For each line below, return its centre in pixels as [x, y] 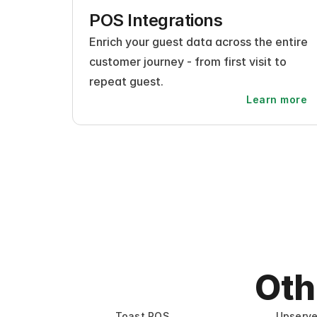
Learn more [277, 99]
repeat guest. [126, 81]
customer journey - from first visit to [188, 62]
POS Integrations [156, 20]
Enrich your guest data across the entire [198, 42]
